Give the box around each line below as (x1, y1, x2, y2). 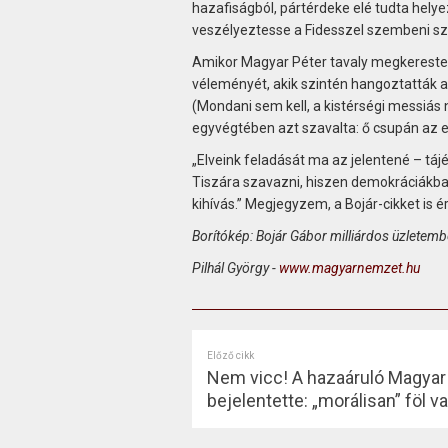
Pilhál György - (191, 259, 279, 276)
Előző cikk (206, 349, 254, 361)
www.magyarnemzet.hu (278, 259, 420, 276)
